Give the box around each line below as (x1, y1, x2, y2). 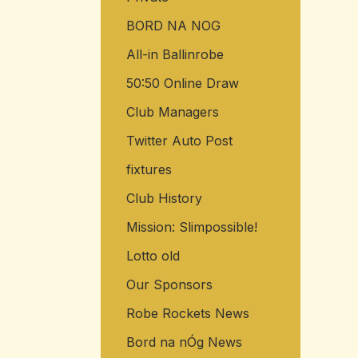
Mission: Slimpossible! (125, 219, 257, 236)
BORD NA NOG (125, 18, 221, 34)
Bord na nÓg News (125, 334, 242, 351)
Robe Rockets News (125, 305, 249, 322)
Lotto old (125, 248, 180, 265)
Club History (125, 190, 202, 207)
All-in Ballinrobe (125, 46, 224, 63)
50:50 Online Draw (125, 75, 239, 92)
